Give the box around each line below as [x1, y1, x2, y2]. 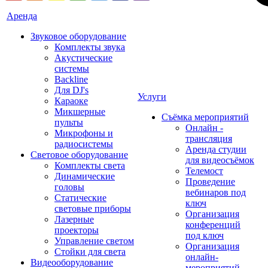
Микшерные [54, 106, 105, 117]
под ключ [185, 230, 224, 240]
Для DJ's [54, 85, 89, 95]
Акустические [54, 53, 112, 63]
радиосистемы [54, 139, 113, 149]
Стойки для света [54, 246, 126, 257]
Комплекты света [54, 160, 125, 170]
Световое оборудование [31, 150, 128, 160]
